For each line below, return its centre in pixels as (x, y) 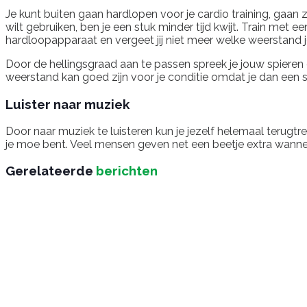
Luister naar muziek (67, 104)
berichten (125, 171)
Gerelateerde (49, 171)
